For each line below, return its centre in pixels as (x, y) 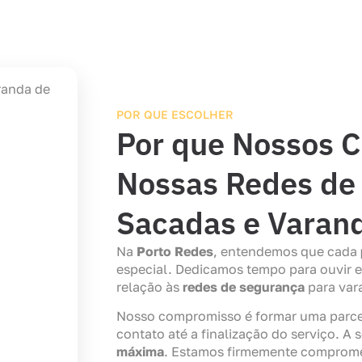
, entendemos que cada (287, 251)
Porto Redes (175, 251)
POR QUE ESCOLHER (175, 114)
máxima (140, 352)
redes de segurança (244, 286)
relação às (149, 286)
